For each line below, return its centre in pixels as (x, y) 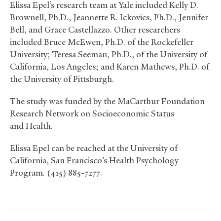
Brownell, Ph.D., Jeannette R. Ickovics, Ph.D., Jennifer (109, 18)
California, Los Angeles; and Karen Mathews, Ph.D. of (110, 67)
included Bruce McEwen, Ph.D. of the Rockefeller (102, 42)
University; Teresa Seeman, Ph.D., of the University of (109, 55)
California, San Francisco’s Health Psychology (94, 161)
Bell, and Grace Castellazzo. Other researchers (95, 30)
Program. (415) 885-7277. (56, 173)
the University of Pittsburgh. (62, 79)
